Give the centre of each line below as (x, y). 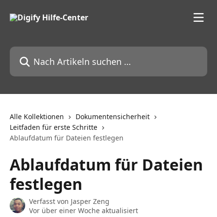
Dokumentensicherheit (113, 116)
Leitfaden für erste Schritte (54, 127)
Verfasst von (50, 201)
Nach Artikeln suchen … (52, 52)
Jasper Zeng (90, 201)
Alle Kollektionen (37, 116)
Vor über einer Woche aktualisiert (84, 210)
